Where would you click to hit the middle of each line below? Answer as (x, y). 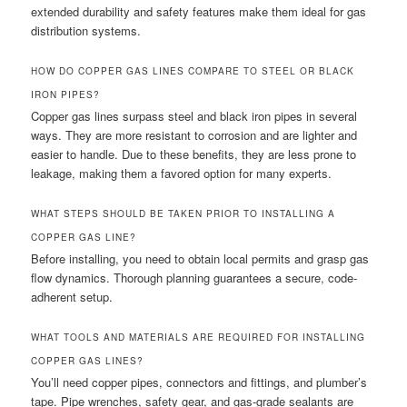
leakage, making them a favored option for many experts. (182, 174)
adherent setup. (72, 297)
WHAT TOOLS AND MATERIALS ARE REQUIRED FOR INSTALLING (199, 338)
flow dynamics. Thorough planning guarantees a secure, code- (194, 278)
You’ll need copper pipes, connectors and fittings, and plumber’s (199, 382)
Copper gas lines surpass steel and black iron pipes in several (194, 116)
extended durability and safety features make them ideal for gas (199, 12)
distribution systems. (86, 31)
